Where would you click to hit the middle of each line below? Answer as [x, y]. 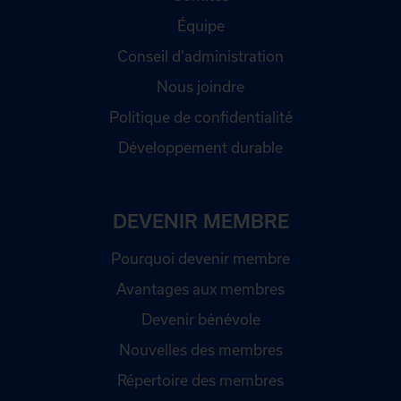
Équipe [200, 25]
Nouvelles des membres [200, 349]
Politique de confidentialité [200, 116]
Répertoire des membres [200, 380]
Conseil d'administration [200, 55]
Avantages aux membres [200, 288]
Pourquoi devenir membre [200, 258]
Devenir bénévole [200, 319]
